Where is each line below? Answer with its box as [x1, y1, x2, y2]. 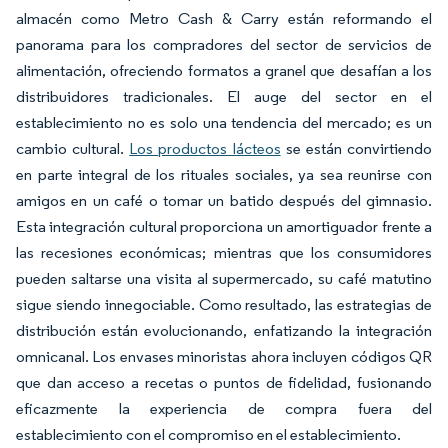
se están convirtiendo [280, 139, 433, 159]
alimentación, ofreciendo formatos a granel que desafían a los [16, 61, 432, 81]
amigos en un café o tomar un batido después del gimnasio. [16, 191, 432, 211]
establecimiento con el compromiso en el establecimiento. [16, 425, 401, 445]
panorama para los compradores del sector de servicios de [16, 35, 432, 55]
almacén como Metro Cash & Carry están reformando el [16, 9, 432, 29]
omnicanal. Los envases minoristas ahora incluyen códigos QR [16, 347, 432, 367]
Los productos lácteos [129, 139, 281, 159]
